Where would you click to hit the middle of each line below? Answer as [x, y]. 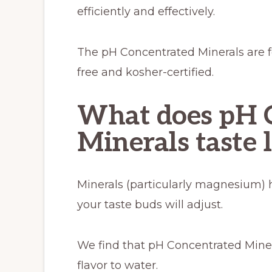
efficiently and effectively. [146, 12]
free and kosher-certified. [145, 72]
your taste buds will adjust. [150, 205]
